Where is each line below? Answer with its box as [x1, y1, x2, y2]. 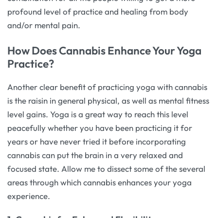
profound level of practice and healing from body [7, 6, 188, 17]
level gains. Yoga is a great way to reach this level [7, 109, 188, 119]
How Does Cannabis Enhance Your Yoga [7, 43, 201, 57]
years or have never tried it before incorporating [7, 136, 186, 146]
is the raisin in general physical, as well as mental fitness [7, 95, 209, 106]
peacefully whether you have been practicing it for [7, 122, 192, 133]
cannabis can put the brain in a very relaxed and [7, 149, 183, 160]
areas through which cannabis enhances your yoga [7, 177, 192, 187]
